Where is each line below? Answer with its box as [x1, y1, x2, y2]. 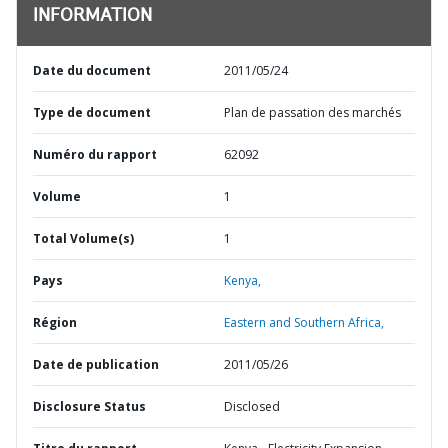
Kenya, [224, 272, 261, 289]
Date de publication [33, 356, 159, 373]
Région [33, 314, 77, 331]
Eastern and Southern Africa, [224, 314, 384, 331]
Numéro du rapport [33, 146, 157, 163]
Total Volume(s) [33, 230, 134, 247]
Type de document [33, 104, 151, 121]
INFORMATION [33, 8, 152, 26]
